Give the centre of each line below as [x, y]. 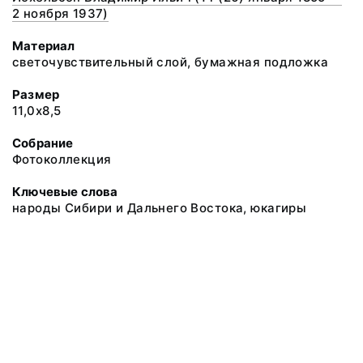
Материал [44, 46]
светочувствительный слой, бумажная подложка [171, 62]
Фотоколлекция [62, 159]
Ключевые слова [65, 192]
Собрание [43, 143]
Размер [36, 94]
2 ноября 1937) [60, 13]
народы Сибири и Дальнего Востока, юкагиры [160, 208]
